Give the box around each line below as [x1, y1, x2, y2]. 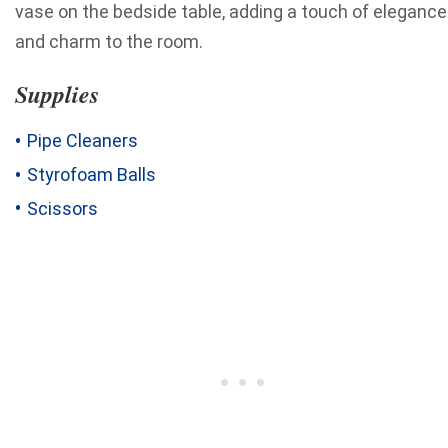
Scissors [27, 197, 98, 219]
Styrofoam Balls [27, 163, 156, 185]
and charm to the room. [15, 31, 207, 53]
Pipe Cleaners [27, 130, 138, 152]
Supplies [15, 77, 99, 112]
